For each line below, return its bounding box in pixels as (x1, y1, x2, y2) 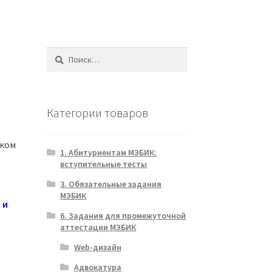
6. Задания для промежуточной (60, 210, 186, 222)
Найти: (46, 48, 71, 59)
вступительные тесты (60, 158, 148, 170)
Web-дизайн (73, 242, 121, 253)
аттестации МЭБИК (60, 222, 137, 233)
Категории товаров (46, 104, 148, 120)
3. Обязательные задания (60, 178, 162, 190)
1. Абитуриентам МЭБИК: (60, 147, 157, 158)
